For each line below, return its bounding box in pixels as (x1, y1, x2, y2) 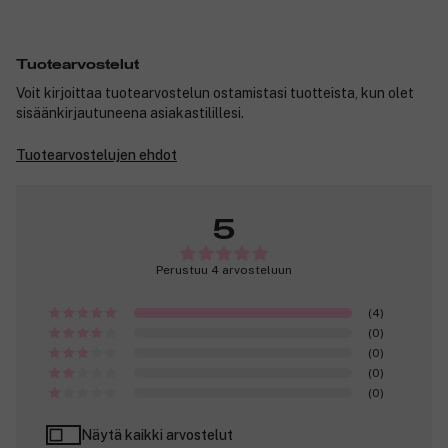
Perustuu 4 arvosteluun (156, 263, 292, 278)
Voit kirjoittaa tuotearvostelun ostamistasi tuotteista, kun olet (16, 85, 414, 102)
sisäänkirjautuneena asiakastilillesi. (16, 105, 244, 122)
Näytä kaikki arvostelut (81, 427, 233, 444)
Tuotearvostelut (16, 58, 139, 73)
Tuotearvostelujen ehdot (16, 147, 177, 164)
